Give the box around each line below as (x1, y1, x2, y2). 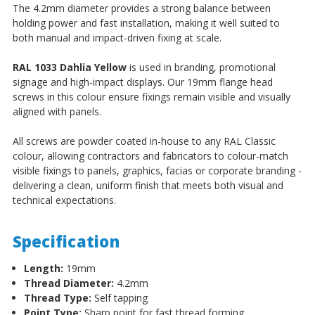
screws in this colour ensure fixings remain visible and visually (12, 89, 290, 103)
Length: (23, 261, 63, 275)
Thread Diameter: (23, 276, 114, 290)
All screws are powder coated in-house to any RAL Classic (12, 134, 276, 148)
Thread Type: (23, 290, 91, 304)
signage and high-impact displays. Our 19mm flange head (12, 75, 273, 89)
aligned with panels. (12, 104, 101, 118)
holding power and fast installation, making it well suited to (12, 15, 280, 30)
